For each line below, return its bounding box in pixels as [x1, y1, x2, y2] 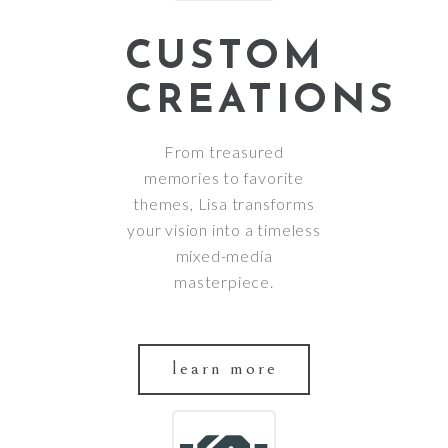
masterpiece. [174, 272, 274, 292]
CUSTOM [125, 38, 325, 79]
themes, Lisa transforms [133, 194, 315, 214]
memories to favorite [143, 168, 304, 188]
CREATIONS [125, 82, 397, 123]
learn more [172, 357, 278, 380]
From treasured [163, 142, 285, 162]
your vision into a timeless [127, 220, 321, 240]
